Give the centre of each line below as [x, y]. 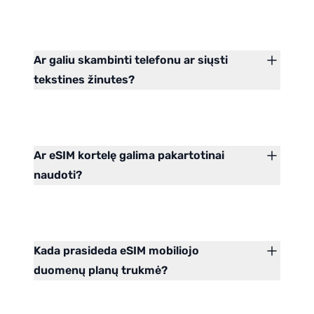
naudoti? [58, 175]
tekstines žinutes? [84, 80]
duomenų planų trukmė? [101, 271]
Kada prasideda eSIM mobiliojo [116, 251]
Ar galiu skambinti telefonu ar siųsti [131, 60]
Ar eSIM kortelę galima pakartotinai [129, 156]
